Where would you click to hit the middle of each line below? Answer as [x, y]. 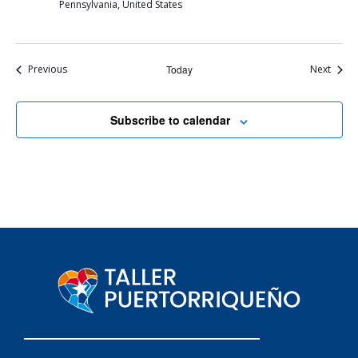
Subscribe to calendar [170, 120]
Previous [47, 70]
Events [80, 69]
